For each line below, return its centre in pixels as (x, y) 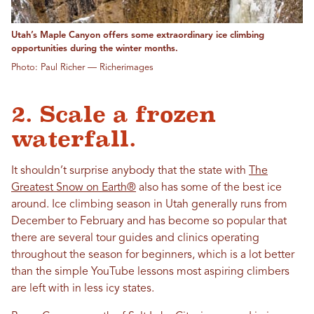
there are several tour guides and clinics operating (135, 238)
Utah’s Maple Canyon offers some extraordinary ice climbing (138, 35)
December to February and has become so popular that (149, 221)
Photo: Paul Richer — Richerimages (82, 67)
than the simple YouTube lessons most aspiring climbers (150, 272)
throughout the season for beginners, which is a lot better (153, 255)
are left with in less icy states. (83, 288)
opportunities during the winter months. (95, 48)
